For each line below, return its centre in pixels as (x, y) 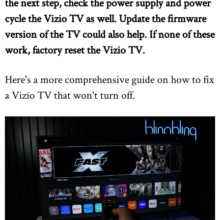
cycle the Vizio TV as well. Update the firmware (106, 18)
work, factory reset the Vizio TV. (75, 50)
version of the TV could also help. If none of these (110, 34)
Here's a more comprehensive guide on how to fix (110, 79)
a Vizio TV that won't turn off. (70, 95)
